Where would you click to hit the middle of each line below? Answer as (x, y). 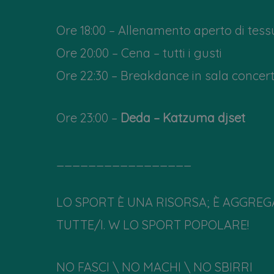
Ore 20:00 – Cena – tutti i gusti (139, 53)
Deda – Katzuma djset (183, 117)
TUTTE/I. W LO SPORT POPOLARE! (153, 224)
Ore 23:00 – (88, 117)
